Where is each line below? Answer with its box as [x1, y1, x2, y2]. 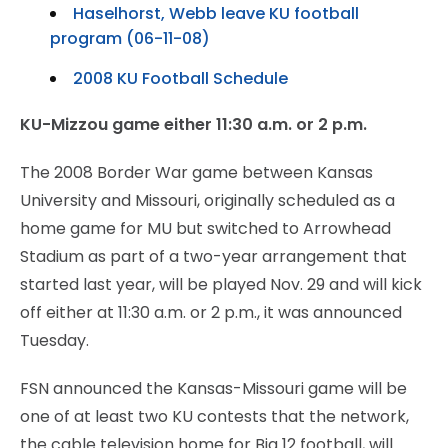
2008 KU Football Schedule [73, 66, 288, 90]
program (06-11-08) [50, 26, 210, 50]
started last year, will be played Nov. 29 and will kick [20, 272, 422, 296]
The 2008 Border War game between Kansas [20, 160, 373, 184]
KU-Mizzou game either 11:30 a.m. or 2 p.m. [20, 112, 367, 136]
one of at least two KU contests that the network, [20, 404, 409, 428]
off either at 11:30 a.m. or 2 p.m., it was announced [20, 300, 402, 324]
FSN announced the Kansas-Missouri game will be [20, 376, 407, 400]
